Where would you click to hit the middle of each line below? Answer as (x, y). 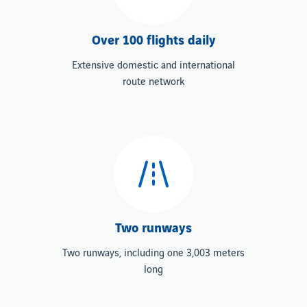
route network (153, 82)
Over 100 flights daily (153, 41)
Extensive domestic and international (153, 65)
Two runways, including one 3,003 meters (153, 253)
